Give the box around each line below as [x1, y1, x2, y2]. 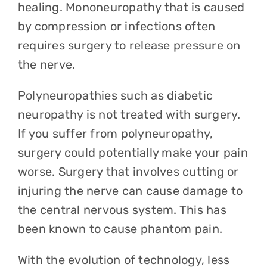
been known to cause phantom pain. [17, 222, 226, 236]
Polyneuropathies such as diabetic [17, 88, 213, 103]
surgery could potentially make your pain [17, 145, 248, 160]
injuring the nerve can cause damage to [17, 184, 243, 198]
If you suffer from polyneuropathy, [17, 126, 213, 141]
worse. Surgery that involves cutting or [17, 164, 239, 179]
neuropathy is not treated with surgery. [17, 107, 241, 122]
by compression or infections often [17, 19, 216, 33]
